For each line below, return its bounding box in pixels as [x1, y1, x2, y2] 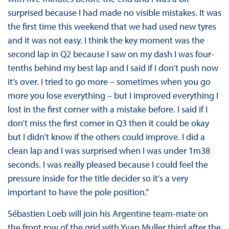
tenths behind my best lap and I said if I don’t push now [7, 62, 218, 74]
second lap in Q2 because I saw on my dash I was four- [7, 48, 214, 60]
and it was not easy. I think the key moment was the [7, 34, 204, 47]
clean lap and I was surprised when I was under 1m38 [7, 145, 210, 157]
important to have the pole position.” [7, 186, 149, 198]
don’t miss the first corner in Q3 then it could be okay [7, 117, 209, 129]
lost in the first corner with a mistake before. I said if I [7, 103, 208, 116]
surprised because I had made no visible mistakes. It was [7, 7, 221, 19]
